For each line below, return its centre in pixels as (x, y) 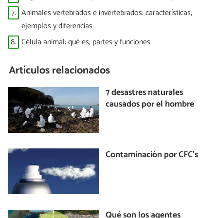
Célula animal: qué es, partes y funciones (86, 42)
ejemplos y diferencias (57, 26)
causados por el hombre (150, 105)
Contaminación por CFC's (152, 155)
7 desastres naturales (145, 93)
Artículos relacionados (60, 71)
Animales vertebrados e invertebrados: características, (107, 13)
